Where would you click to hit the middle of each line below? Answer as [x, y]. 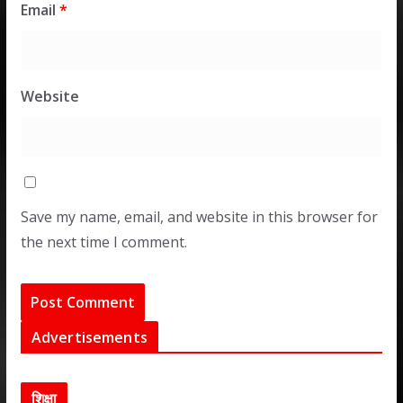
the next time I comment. [103, 242]
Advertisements [89, 337]
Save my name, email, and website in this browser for [199, 217]
